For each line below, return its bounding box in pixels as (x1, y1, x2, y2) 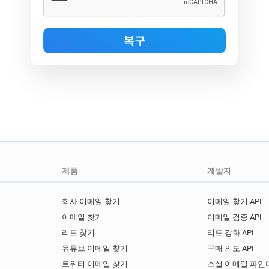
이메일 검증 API (207, 213, 262, 222)
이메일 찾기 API (207, 197, 262, 207)
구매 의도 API (207, 244, 254, 253)
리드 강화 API (207, 228, 254, 238)
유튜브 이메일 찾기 (62, 244, 128, 253)
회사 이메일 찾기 (62, 197, 121, 207)
